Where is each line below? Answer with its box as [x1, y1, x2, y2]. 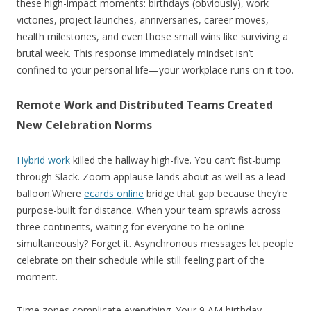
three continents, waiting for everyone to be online [17, 219, 244, 233]
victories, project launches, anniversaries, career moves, [17, 12, 269, 26]
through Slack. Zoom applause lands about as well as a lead [17, 169, 285, 183]
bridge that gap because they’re [144, 186, 287, 200]
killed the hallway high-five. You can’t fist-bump [70, 153, 281, 167]
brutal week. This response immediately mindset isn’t [17, 46, 253, 60]
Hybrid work [17, 153, 70, 167]
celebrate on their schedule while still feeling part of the [17, 253, 264, 267]
